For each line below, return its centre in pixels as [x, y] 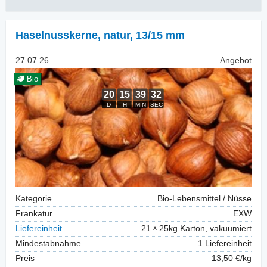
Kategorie [34, 199]
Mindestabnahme [48, 244]
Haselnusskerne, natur [73, 35]
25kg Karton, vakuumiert [204, 229]
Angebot [236, 60]
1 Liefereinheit [225, 244]
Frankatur [34, 214]
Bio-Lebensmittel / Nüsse [204, 199]
